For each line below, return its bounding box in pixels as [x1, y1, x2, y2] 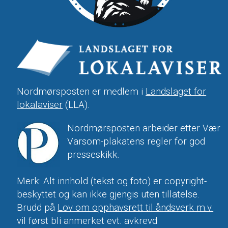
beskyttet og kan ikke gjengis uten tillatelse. [17, 189, 200, 201]
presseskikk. [67, 149, 120, 161]
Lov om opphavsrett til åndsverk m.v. [58, 202, 214, 214]
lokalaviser [17, 99, 63, 111]
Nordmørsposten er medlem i [17, 86, 146, 98]
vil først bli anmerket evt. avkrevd [17, 215, 158, 227]
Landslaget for [146, 86, 207, 98]
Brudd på [17, 202, 58, 214]
